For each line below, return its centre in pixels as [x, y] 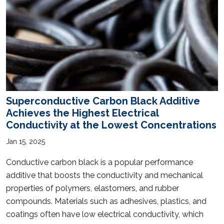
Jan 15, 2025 [25, 141]
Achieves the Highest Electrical [82, 113]
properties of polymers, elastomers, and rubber [92, 188]
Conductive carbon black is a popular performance [99, 162]
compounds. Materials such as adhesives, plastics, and [106, 201]
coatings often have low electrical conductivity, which [105, 214]
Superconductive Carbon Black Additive [103, 101]
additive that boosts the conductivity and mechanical [104, 175]
